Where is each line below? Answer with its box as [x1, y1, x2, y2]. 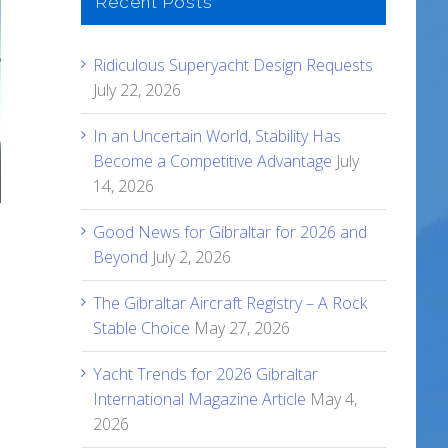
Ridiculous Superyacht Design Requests [93, 54, 373, 76]
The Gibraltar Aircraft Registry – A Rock [93, 292, 367, 314]
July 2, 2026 [152, 246, 231, 268]
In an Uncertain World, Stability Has [93, 125, 341, 147]
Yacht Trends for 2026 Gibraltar [93, 363, 318, 385]
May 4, [310, 388, 357, 410]
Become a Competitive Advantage [93, 150, 332, 172]
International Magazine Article [93, 388, 306, 410]
